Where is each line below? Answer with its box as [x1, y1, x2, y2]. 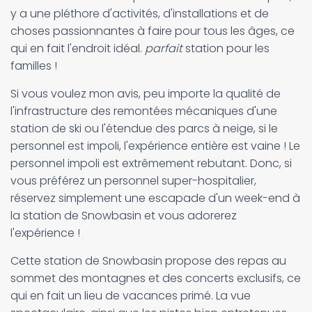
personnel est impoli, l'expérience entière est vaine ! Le [10, 138, 300, 154]
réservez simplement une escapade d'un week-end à [10, 190, 300, 206]
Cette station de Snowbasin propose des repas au [10, 253, 286, 269]
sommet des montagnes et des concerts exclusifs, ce [10, 270, 301, 286]
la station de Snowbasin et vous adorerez [10, 208, 237, 224]
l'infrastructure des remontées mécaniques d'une [10, 103, 277, 119]
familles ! [10, 58, 57, 74]
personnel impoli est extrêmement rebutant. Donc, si [10, 155, 292, 171]
